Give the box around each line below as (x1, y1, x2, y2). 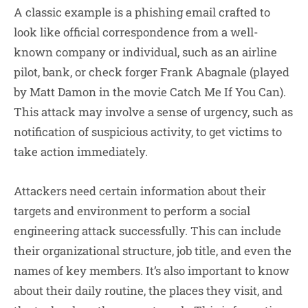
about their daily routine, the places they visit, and (14, 283, 283, 299)
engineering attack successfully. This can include (14, 223, 281, 239)
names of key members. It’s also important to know (14, 263, 289, 279)
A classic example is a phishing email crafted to (14, 4, 270, 21)
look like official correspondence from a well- (14, 24, 258, 41)
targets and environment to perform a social (14, 203, 250, 219)
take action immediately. (14, 144, 148, 160)
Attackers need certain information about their (14, 183, 266, 199)
